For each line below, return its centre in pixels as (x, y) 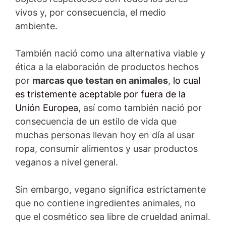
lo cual (187, 80)
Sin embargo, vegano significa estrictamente (110, 189)
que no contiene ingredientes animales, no (105, 203)
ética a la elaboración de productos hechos (107, 67)
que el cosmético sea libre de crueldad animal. (113, 216)
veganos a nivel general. (67, 162)
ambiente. (36, 26)
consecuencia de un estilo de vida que (96, 121)
